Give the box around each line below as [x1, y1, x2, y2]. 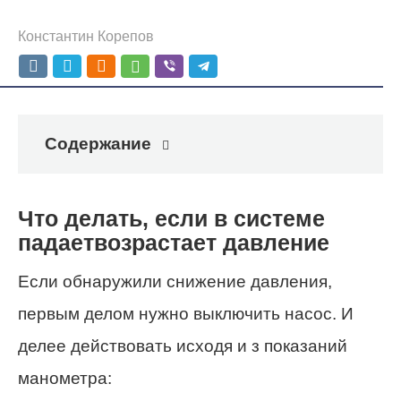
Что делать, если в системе [18, 206, 325, 231]
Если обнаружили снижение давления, [18, 272, 332, 292]
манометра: [18, 369, 112, 388]
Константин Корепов [18, 28, 154, 44]
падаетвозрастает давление [18, 230, 329, 255]
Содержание [45, 133, 151, 153]
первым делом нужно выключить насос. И [18, 304, 354, 324]
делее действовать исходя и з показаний [18, 337, 347, 356]
